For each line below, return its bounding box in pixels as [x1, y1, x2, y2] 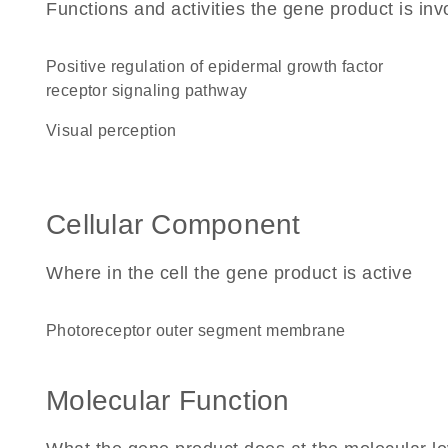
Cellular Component [46, 209, 301, 240]
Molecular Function [46, 385, 290, 416]
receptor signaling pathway [46, 82, 248, 99]
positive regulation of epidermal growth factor [46, 58, 58, 75]
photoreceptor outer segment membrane [57, 322, 346, 339]
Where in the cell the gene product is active [46, 263, 412, 283]
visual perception [57, 122, 177, 139]
